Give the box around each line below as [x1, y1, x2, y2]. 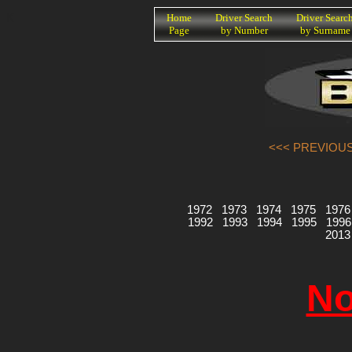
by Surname [299, 24, 350, 36]
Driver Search [215, 12, 273, 24]
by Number [220, 24, 268, 36]
